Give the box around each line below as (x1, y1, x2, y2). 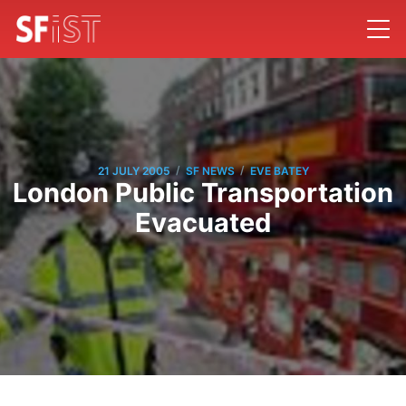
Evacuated (135, 207, 271, 239)
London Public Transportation (13, 177, 393, 209)
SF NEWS (185, 163, 235, 178)
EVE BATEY (249, 163, 309, 178)
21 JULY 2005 (97, 163, 170, 178)
